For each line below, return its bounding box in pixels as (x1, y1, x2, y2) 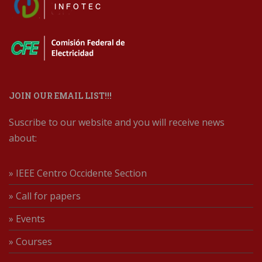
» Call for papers (9, 189, 81, 202)
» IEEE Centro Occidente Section (9, 166, 147, 180)
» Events (9, 212, 45, 225)
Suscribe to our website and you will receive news (9, 115, 225, 129)
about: (9, 131, 37, 144)
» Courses (9, 235, 52, 248)
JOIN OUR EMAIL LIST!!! (9, 89, 112, 101)
